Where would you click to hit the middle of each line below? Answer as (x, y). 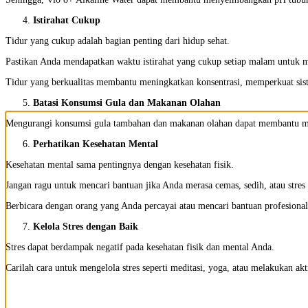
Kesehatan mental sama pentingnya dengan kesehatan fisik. (120, 164)
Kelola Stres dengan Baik (86, 226)
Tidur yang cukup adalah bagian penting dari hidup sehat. (118, 41)
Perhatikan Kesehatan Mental (96, 144)
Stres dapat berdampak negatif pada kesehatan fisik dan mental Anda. (140, 247)
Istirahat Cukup (67, 20)
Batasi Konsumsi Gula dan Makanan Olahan (127, 102)
